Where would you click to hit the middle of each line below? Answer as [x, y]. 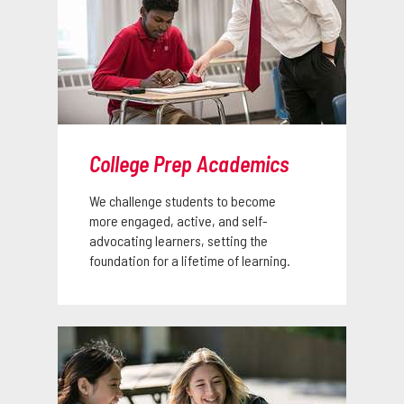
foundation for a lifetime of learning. [190, 260]
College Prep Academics [189, 164]
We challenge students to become [183, 201]
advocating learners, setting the [179, 240]
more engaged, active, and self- [179, 220]
